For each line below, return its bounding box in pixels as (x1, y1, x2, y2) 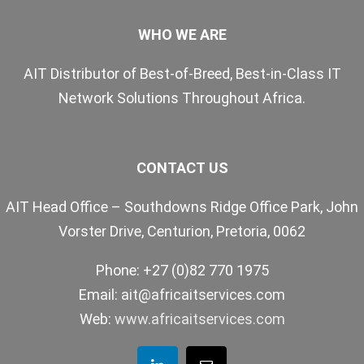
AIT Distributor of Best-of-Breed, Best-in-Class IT (23, 65, 341, 82)
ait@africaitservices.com (121, 286, 285, 303)
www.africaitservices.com (114, 310, 285, 327)
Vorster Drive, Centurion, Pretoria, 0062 (58, 223, 305, 240)
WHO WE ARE (137, 26, 227, 43)
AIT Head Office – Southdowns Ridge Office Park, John (6, 198, 358, 215)
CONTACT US (136, 159, 228, 176)
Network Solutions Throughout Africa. (58, 89, 305, 106)
